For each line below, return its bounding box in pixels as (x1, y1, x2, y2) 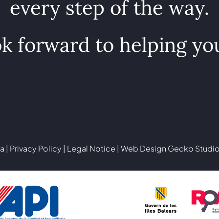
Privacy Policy (8, 143, 62, 153)
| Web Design (115, 143, 168, 153)
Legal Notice (67, 143, 115, 153)
